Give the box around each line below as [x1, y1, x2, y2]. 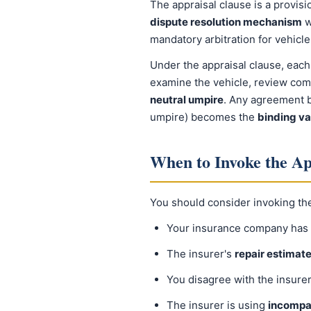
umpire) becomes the [150, 110, 258, 124]
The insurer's [167, 247, 235, 260]
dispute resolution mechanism [150, 15, 302, 28]
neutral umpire [150, 93, 224, 106]
